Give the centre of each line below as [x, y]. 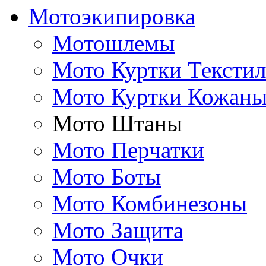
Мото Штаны [117, 123]
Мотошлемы [113, 43]
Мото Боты [107, 177]
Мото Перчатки [128, 150]
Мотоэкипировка [112, 16]
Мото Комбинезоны [150, 203]
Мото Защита [118, 230]
